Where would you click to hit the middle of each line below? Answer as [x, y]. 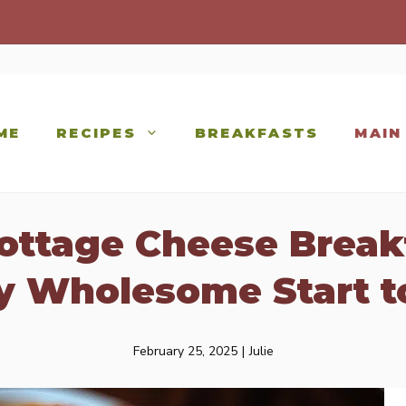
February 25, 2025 [185, 352]
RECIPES [96, 133]
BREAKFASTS [256, 133]
